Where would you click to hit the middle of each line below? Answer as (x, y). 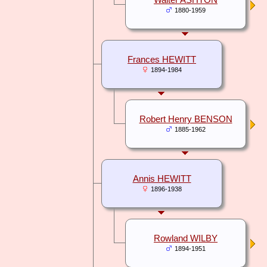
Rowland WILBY (186, 239)
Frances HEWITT (162, 60)
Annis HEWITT (162, 179)
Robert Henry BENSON (186, 119)
